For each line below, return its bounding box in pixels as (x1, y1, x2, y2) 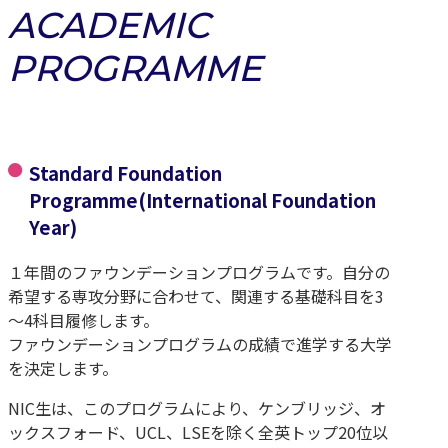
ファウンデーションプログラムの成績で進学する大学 (8, 331, 392, 356)
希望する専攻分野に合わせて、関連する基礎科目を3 (8, 283, 384, 308)
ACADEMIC (8, 3, 210, 48)
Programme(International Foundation (28, 187, 376, 214)
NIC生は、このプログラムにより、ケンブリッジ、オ (8, 395, 386, 420)
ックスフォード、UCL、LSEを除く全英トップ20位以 (8, 419, 388, 444)
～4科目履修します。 (8, 307, 159, 332)
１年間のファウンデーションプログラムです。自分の (8, 259, 390, 284)
